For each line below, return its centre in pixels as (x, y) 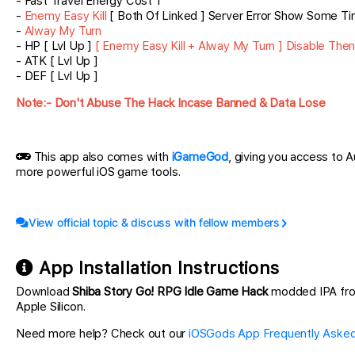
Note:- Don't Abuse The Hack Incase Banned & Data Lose (171, 103)
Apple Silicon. (51, 307)
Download (44, 292)
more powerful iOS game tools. (99, 172)
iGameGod (200, 157)
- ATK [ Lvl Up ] (57, 61)
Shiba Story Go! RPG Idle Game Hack (170, 292)
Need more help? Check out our (103, 334)
